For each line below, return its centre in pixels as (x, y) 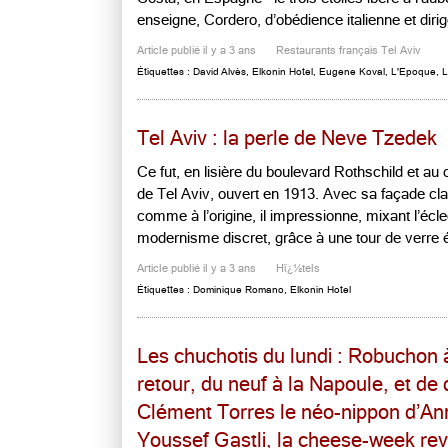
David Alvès (219, 71)
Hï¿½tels (298, 268)
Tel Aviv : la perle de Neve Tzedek (287, 138)
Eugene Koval (352, 71)
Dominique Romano (238, 289)
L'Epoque (413, 71)
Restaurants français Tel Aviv (348, 50)
